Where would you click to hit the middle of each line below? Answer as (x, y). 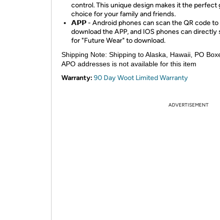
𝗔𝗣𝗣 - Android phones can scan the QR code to (145, 23)
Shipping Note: (84, 55)
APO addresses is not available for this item (129, 64)
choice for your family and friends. (124, 14)
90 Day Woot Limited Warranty (141, 78)
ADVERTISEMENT (189, 105)
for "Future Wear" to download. (118, 41)
